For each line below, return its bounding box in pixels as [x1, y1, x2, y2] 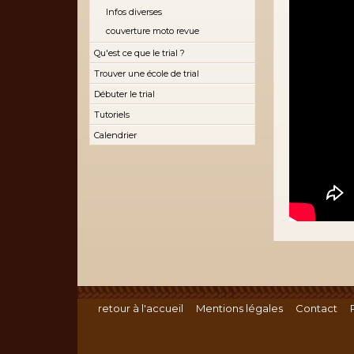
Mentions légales [196, 302, 283, 314]
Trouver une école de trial [94, 68, 199, 79]
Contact [296, 302, 337, 314]
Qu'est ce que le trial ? [94, 47, 185, 58]
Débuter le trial [94, 88, 155, 100]
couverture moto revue [106, 25, 199, 36]
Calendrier [94, 130, 137, 141]
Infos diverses [106, 6, 162, 17]
